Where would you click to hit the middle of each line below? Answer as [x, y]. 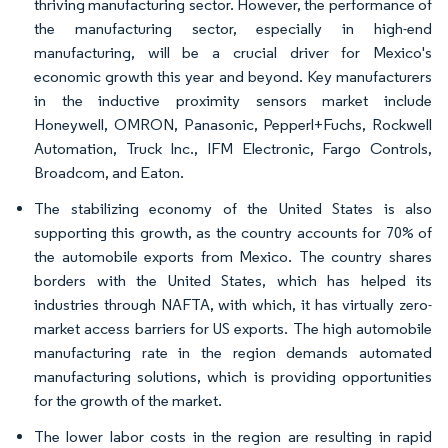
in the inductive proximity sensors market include [233, 100]
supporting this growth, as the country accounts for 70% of [233, 232]
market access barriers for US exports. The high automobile [233, 328]
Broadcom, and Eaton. [109, 172]
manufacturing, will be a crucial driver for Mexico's [233, 52]
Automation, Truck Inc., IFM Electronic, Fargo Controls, [233, 148]
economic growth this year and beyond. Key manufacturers [233, 76]
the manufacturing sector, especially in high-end [233, 28]
